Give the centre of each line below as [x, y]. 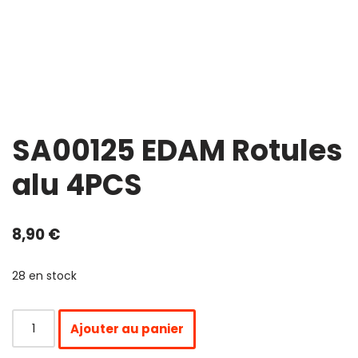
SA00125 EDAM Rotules [177, 150]
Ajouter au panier [127, 328]
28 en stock [44, 276]
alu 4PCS [77, 185]
